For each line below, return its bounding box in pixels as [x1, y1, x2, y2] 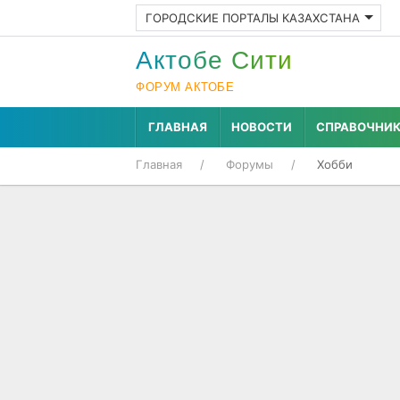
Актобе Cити [136, 46, 293, 74]
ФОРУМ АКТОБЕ [136, 80, 234, 94]
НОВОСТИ [231, 120, 292, 134]
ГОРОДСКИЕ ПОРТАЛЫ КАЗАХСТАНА [146, 11, 360, 25]
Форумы [226, 157, 273, 171]
